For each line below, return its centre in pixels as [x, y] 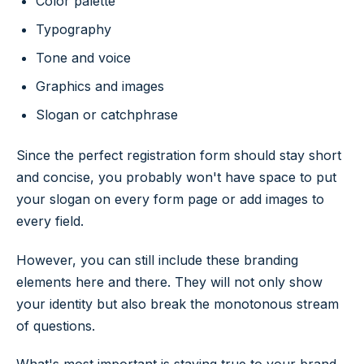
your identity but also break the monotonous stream [178, 303]
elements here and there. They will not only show [169, 282]
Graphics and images [100, 87]
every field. [50, 221]
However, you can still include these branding [157, 260]
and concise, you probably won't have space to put [176, 177]
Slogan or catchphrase [107, 115]
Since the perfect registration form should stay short [179, 155]
